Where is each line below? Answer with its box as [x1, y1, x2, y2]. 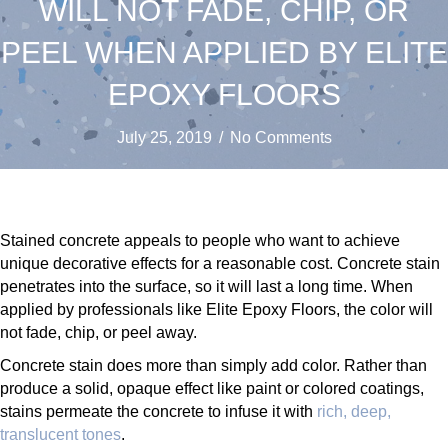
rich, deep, [317, 403, 391, 421]
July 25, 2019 [116, 129, 212, 147]
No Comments [229, 129, 332, 147]
